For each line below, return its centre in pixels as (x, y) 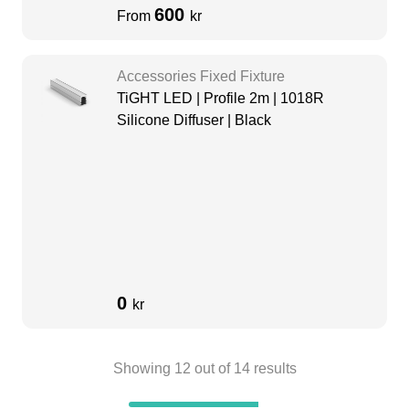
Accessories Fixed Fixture (201, 77)
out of (212, 369)
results (273, 369)
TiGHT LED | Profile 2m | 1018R (220, 99)
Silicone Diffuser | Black (194, 121)
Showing (143, 369)
